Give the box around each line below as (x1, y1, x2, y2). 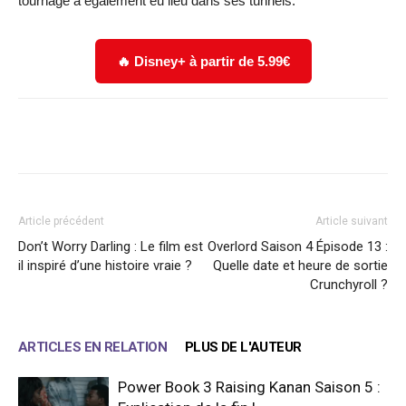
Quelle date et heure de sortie (213, 257, 388, 275)
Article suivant (315, 215, 388, 228)
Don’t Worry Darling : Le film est (18, 238, 203, 256)
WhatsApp (256, 129, 304, 143)
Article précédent (18, 215, 104, 228)
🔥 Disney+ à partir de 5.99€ (116, 53, 290, 70)
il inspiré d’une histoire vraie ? (18, 257, 192, 275)
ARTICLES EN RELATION (18, 339, 167, 356)
